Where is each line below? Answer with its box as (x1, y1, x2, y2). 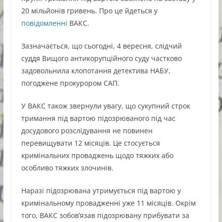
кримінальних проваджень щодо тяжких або (21, 151, 173, 161)
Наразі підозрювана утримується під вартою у (21, 186, 181, 196)
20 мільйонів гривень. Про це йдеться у (21, 6, 158, 16)
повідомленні (21, 18, 67, 28)
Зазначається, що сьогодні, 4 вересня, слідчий (21, 41, 182, 51)
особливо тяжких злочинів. (21, 163, 113, 173)
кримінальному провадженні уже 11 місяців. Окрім (21, 198, 196, 208)
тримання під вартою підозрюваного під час (21, 113, 175, 123)
